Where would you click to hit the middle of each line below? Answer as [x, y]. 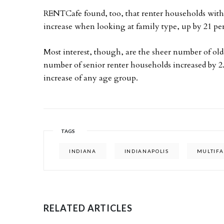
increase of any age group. [91, 78]
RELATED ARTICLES [88, 208]
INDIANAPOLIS [146, 151]
